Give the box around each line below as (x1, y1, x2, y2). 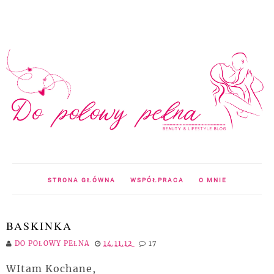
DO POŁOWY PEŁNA (15, 239, 92, 248)
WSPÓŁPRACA (130, 176, 184, 183)
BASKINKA (6, 218, 72, 233)
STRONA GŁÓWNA (47, 176, 116, 183)
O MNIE (198, 176, 227, 183)
